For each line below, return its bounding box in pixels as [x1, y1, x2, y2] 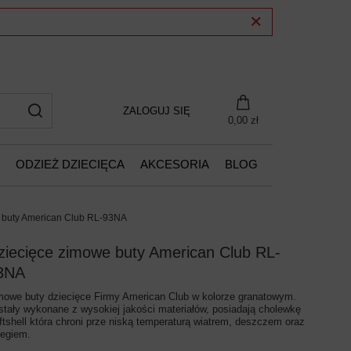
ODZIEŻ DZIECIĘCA [15, 157, 125, 171]
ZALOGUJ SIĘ [123, 104, 190, 117]
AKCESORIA [139, 157, 209, 171]
